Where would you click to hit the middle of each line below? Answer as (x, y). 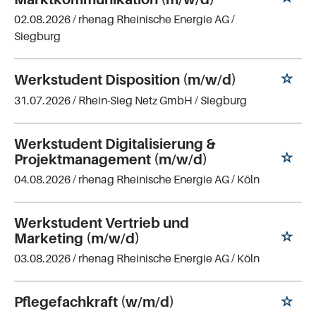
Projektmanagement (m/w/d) (111, 160)
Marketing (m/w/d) (77, 239)
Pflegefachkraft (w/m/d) (94, 302)
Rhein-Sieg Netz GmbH (135, 101)
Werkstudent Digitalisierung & (115, 144)
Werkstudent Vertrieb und (102, 223)
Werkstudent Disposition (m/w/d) (125, 79)
